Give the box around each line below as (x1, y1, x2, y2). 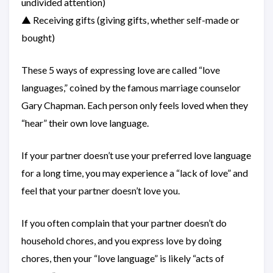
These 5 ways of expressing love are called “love (21, 64, 220, 76)
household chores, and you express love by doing (21, 235, 222, 246)
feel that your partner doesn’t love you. (21, 185, 180, 196)
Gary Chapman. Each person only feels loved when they (21, 99, 248, 111)
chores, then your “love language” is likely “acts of (21, 252, 224, 264)
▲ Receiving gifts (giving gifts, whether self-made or (21, 14, 239, 26)
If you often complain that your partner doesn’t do (21, 217, 227, 229)
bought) (21, 32, 55, 43)
